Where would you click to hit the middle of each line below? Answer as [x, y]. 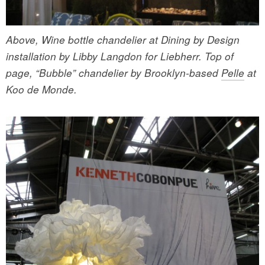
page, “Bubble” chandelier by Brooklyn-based [114, 72]
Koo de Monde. [41, 89]
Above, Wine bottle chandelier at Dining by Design [123, 39]
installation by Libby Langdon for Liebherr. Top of [120, 56]
